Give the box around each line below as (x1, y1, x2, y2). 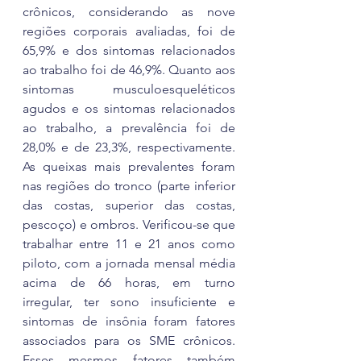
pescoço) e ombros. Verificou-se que (23, 217, 235, 232)
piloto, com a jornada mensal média (23, 255, 235, 271)
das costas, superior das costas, (23, 197, 235, 213)
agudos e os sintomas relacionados (23, 101, 235, 116)
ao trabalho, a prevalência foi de (23, 120, 235, 135)
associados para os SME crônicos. (23, 333, 235, 348)
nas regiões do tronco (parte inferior (23, 178, 235, 193)
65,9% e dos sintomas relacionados (23, 43, 235, 58)
